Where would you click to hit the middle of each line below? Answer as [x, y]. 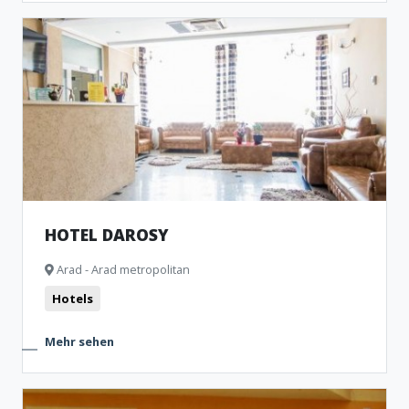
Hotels [73, 299]
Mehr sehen [79, 341]
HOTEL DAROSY [107, 235]
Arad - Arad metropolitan [122, 269]
